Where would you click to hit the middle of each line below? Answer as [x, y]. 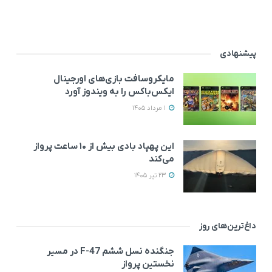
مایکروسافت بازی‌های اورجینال [114, 79]
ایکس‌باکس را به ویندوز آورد [120, 92]
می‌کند [161, 159]
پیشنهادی [238, 54]
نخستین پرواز [148, 264]
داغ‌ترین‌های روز [228, 226]
